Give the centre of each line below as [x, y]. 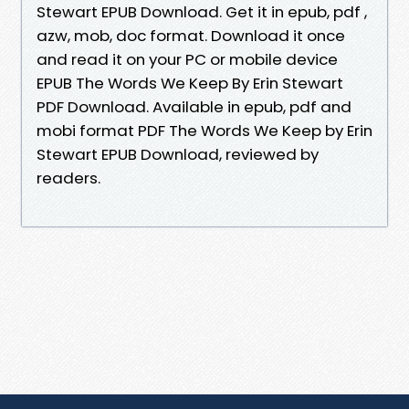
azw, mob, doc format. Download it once [191, 35]
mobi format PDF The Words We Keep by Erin [204, 130]
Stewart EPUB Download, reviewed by [178, 154]
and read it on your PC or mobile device [187, 59]
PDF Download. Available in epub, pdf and [194, 106]
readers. [68, 178]
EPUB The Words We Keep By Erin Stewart [190, 83]
